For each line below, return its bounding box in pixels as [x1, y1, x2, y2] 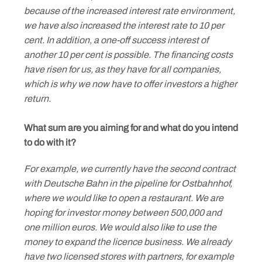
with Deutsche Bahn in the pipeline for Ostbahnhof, [24, 178, 232, 188]
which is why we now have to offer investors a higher [24, 79, 237, 89]
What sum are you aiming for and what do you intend [24, 123, 238, 133]
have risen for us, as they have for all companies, [24, 64, 221, 74]
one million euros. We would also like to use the [24, 222, 216, 232]
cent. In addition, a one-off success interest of [24, 35, 208, 45]
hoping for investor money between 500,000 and [24, 208, 222, 218]
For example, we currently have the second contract [24, 164, 236, 174]
